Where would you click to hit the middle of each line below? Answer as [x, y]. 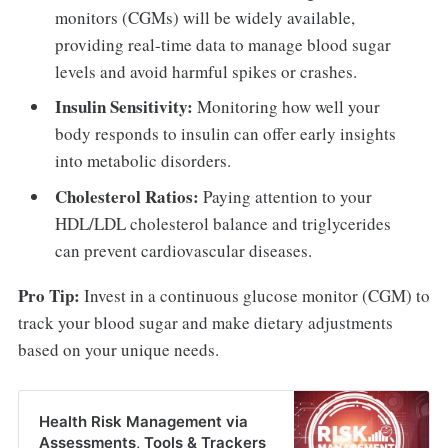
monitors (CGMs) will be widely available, [205, 17]
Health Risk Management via [143, 421]
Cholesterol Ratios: [127, 196]
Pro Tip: [48, 295]
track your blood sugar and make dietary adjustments [205, 322]
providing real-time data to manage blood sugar [223, 44]
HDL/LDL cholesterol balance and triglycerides [223, 223]
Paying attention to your [286, 196]
